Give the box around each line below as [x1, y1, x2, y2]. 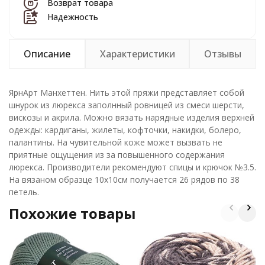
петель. [9, 186, 39, 198]
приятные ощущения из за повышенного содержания [9, 149, 225, 160]
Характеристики [99, 47, 175, 60]
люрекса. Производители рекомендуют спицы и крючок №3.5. [9, 161, 256, 173]
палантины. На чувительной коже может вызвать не [9, 137, 222, 148]
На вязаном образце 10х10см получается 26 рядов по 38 [9, 174, 240, 185]
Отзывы [204, 47, 242, 60]
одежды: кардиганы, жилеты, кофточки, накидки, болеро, [9, 124, 241, 135]
